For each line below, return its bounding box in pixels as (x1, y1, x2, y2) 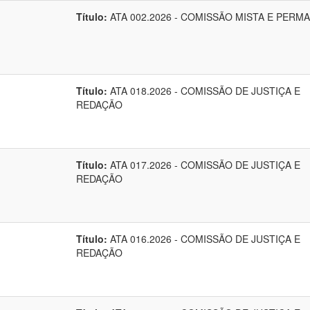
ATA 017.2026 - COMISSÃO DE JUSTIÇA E (107, 158, 300, 172)
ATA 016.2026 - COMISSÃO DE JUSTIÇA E (107, 232, 300, 246)
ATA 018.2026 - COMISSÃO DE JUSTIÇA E (107, 84, 300, 98)
